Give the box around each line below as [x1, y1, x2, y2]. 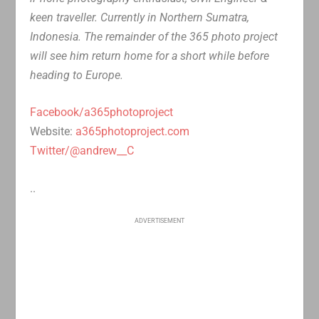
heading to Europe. [30, 68, 124, 82]
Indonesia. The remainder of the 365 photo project [30, 29, 278, 43]
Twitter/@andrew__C [30, 144, 135, 158]
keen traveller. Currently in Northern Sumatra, [30, 10, 250, 24]
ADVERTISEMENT [135, 217, 184, 225]
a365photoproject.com [75, 125, 190, 139]
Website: [30, 125, 76, 139]
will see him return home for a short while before [30, 48, 270, 63]
